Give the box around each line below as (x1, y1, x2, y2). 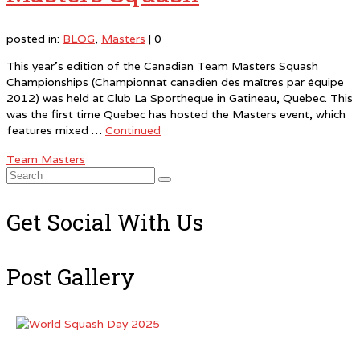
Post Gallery (6, 262, 135, 292)
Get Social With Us (6, 207, 203, 237)
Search (6, 167, 42, 182)
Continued (105, 123, 161, 137)
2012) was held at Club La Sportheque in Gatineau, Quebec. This (6, 91, 353, 105)
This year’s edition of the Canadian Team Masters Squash (6, 59, 318, 73)
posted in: (6, 31, 63, 46)
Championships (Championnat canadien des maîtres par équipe (6, 75, 344, 89)
